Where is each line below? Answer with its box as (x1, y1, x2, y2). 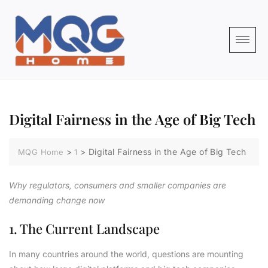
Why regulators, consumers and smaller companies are (9, 180, 226, 191)
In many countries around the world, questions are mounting (9, 249, 243, 260)
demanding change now (9, 195, 105, 206)
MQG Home (18, 147, 64, 157)
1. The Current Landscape (9, 220, 160, 238)
